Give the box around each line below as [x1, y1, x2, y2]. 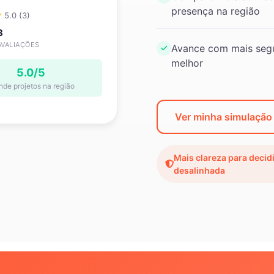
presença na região [171, 5, 260, 17]
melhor [171, 57, 203, 69]
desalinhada [174, 165, 225, 176]
